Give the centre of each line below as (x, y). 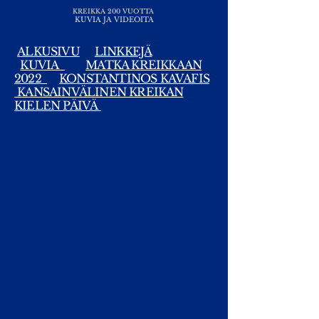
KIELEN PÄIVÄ (58, 105)
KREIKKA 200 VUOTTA (114, 11)
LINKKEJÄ (123, 51)
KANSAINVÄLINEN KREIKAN (99, 92)
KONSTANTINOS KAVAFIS (135, 78)
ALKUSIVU (48, 51)
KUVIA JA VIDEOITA (114, 20)
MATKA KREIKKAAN (144, 65)
